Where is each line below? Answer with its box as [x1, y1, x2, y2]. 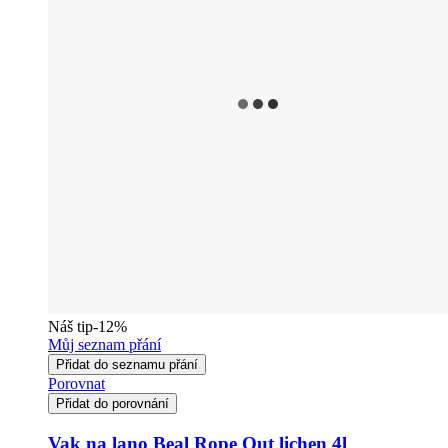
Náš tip [48, 318, 93, 336]
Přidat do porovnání [56, 396, 169, 412]
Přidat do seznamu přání [56, 357, 198, 373]
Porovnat [48, 375, 105, 393]
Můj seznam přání [48, 336, 161, 354]
